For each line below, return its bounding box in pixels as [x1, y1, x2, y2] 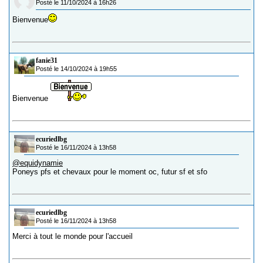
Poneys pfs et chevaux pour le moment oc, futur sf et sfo [12, 167, 207, 177]
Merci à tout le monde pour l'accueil [12, 232, 133, 241]
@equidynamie [12, 159, 63, 168]
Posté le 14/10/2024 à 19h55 [36, 65, 117, 73]
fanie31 [36, 56, 58, 65]
